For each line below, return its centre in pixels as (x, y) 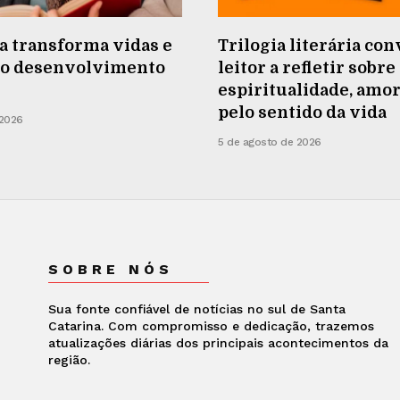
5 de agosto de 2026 (270, 142)
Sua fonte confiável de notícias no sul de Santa (196, 308)
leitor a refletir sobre (307, 67)
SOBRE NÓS (110, 269)
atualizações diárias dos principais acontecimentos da (218, 342)
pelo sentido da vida (302, 112)
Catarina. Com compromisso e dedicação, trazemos (211, 325)
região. (69, 359)
